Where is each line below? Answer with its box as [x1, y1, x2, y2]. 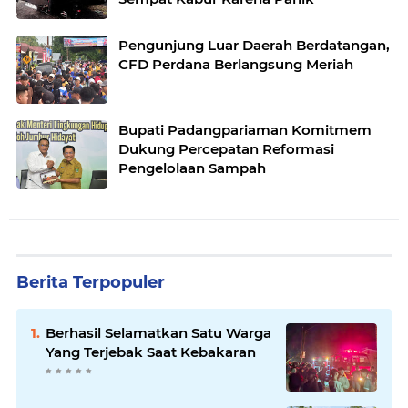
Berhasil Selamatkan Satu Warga [46, 324, 271, 342]
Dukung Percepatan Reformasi [118, 140, 334, 158]
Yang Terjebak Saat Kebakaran [46, 343, 256, 361]
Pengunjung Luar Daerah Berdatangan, [118, 36, 390, 54]
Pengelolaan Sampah [118, 159, 266, 177]
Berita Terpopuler [16, 272, 165, 292]
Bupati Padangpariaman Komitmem [118, 121, 372, 138]
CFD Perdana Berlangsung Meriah [118, 56, 353, 73]
